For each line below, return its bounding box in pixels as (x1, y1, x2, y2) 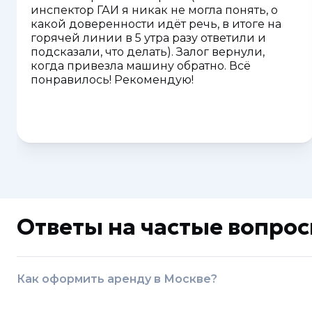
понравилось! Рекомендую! (31, 73, 194, 86)
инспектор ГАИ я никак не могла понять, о (31, 3, 278, 17)
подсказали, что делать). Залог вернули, (31, 45, 265, 58)
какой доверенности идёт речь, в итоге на (31, 17, 281, 31)
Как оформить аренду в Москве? (17, 272, 217, 286)
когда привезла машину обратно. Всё (31, 59, 251, 72)
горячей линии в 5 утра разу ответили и (31, 31, 266, 45)
